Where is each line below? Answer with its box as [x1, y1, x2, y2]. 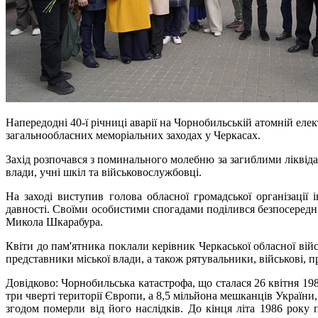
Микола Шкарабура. [6, 216, 103, 229]
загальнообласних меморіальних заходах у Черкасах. [6, 129, 261, 142]
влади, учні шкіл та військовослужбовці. [6, 166, 202, 179]
